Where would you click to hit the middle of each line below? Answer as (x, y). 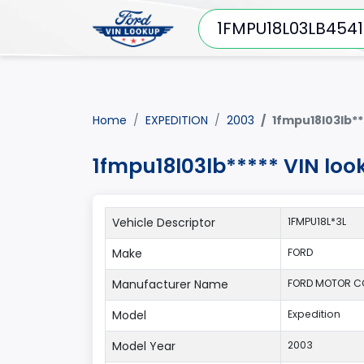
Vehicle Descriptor (164, 223)
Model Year (144, 346)
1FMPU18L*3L (317, 221)
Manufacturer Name (170, 284)
